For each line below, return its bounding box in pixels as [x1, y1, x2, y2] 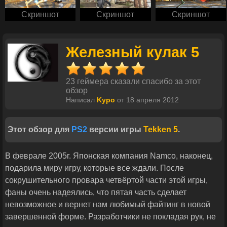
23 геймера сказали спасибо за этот [66, 77, 201, 86]
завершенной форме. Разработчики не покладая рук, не [5, 212, 216, 221]
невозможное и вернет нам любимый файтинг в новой [5, 200, 210, 209]
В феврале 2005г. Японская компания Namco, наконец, [5, 152, 213, 161]
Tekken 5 [143, 125, 178, 134]
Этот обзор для [8, 125, 71, 134]
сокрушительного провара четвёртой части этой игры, [5, 176, 208, 185]
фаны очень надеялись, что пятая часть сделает [5, 188, 186, 197]
